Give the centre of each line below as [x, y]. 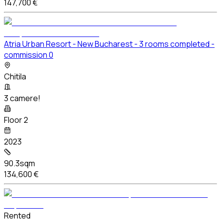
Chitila [15, 76]
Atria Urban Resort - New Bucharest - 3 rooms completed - [109, 44]
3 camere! [22, 98]
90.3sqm [19, 163]
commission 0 [29, 55]
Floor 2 [16, 120]
